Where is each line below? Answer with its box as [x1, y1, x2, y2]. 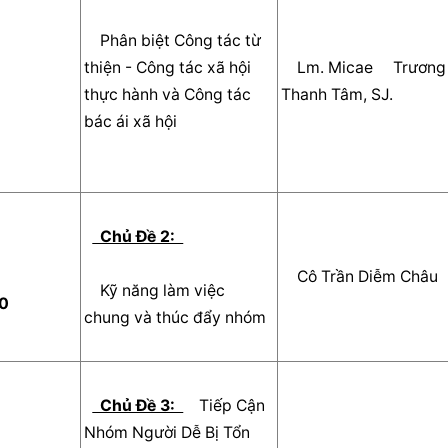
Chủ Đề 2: [92, 226, 184, 246]
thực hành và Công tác [84, 84, 252, 104]
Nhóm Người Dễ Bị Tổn [84, 422, 251, 442]
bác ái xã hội [84, 111, 194, 131]
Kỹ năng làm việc [84, 280, 101, 300]
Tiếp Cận [187, 395, 266, 415]
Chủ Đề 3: [92, 395, 184, 415]
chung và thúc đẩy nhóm [266, 307, 283, 327]
